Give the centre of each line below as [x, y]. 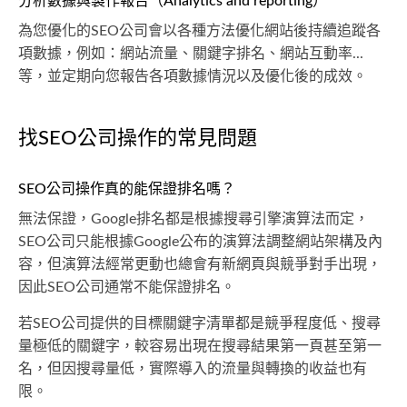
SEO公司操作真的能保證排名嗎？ [127, 189]
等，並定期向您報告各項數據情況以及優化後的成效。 [193, 76]
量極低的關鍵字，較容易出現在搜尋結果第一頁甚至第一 [200, 346]
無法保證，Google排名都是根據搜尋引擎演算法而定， [194, 219]
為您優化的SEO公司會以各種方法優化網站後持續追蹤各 [199, 31]
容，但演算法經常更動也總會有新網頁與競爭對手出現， [200, 264]
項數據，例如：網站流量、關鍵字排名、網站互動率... [191, 54]
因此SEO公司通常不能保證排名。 [127, 287]
